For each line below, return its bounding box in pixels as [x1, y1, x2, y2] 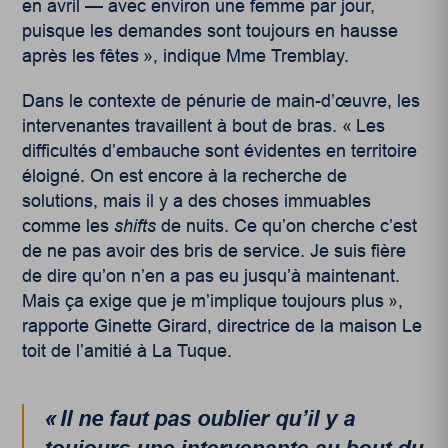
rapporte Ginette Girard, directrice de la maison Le [22, 315, 423, 336]
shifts [114, 215, 157, 236]
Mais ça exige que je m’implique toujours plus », [22, 290, 404, 311]
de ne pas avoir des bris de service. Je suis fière [22, 240, 407, 261]
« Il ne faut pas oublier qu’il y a [44, 405, 356, 431]
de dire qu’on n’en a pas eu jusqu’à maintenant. [22, 265, 401, 286]
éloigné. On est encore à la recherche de [22, 165, 348, 186]
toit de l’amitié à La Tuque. [22, 340, 233, 361]
